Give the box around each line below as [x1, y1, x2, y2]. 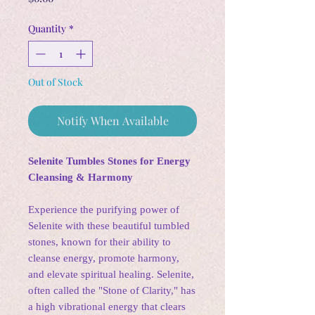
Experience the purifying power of [28, 204, 179, 216]
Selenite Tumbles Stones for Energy [28, 155, 191, 167]
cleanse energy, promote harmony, [28, 252, 179, 264]
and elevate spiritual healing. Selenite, [28, 269, 194, 281]
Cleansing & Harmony [28, 172, 133, 184]
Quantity [28, 22, 66, 36]
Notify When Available [56, 113, 169, 129]
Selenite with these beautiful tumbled [28, 220, 190, 232]
